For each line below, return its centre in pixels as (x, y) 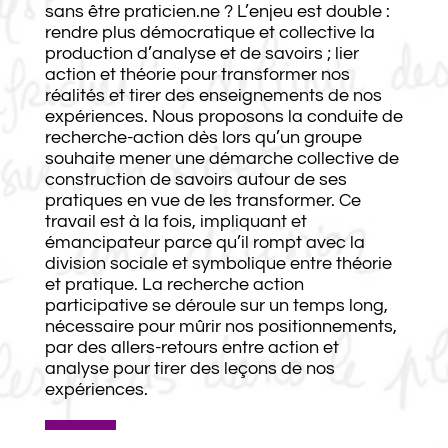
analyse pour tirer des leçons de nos (189, 368)
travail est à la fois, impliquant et (175, 221)
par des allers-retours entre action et (191, 347)
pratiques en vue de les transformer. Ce (202, 200)
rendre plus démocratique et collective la (209, 32)
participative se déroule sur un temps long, (216, 305)
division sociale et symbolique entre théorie (218, 263)
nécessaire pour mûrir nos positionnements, (220, 326)
